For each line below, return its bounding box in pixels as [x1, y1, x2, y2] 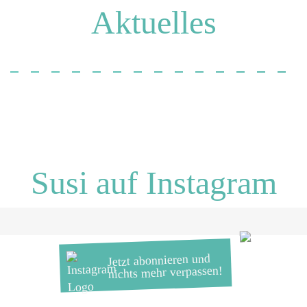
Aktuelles [90, 4, 217, 40]
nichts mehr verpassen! [108, 263, 223, 282]
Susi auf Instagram [30, 164, 277, 201]
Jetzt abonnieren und [107, 251, 211, 269]
